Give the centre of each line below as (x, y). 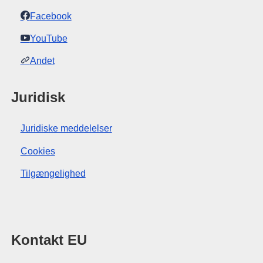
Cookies (38, 151)
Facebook (50, 16)
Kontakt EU (49, 240)
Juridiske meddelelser (66, 129)
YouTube (48, 38)
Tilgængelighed (53, 174)
